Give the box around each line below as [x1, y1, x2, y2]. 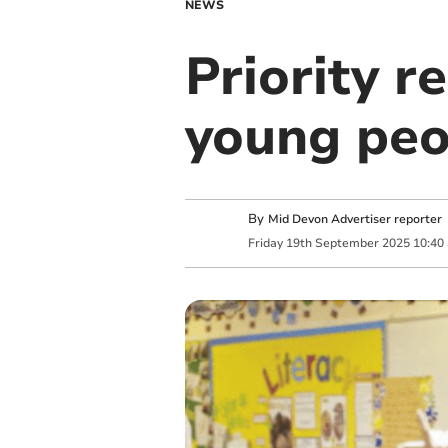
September [314, 234, 379, 251]
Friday [247, 234, 283, 251]
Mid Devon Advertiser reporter [267, 211, 442, 228]
